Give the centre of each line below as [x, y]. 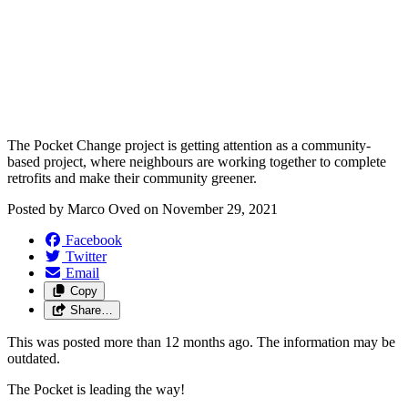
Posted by [37, 209]
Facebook [94, 240]
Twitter [86, 256]
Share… [91, 310]
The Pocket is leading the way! [96, 389]
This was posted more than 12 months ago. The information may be [201, 342]
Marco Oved [104, 209]
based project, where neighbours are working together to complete [197, 161]
